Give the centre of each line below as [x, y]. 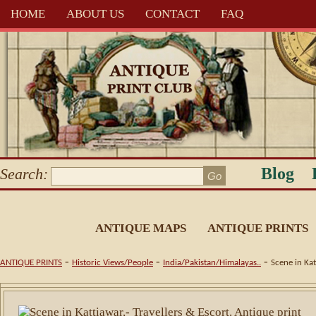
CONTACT [172, 14]
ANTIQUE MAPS [141, 228]
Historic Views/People [113, 263]
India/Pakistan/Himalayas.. [212, 263]
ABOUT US [95, 14]
